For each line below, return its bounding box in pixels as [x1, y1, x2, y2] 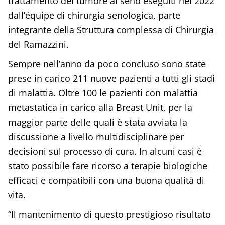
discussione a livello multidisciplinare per [8, 131, 184, 143]
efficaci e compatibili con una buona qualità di [8, 174, 204, 187]
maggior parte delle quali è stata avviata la [8, 116, 187, 129]
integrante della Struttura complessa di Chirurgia [8, 24, 214, 36]
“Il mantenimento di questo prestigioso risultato [8, 208, 211, 221]
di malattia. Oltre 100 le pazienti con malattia [8, 87, 198, 99]
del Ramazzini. [8, 38, 69, 51]
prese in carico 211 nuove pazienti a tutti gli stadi [8, 72, 215, 85]
